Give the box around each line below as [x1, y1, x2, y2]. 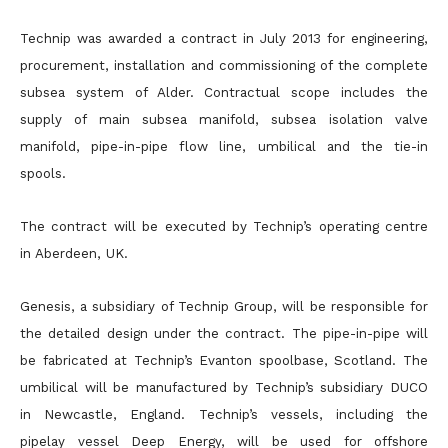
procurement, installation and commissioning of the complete [20, 58, 428, 73]
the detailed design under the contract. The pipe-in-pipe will [20, 326, 428, 341]
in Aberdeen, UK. [20, 246, 128, 261]
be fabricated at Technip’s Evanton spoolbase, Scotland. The [20, 353, 428, 368]
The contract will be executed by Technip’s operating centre [20, 219, 428, 234]
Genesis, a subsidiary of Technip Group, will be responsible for [20, 299, 428, 314]
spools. [20, 166, 66, 181]
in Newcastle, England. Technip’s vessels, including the [20, 407, 428, 422]
